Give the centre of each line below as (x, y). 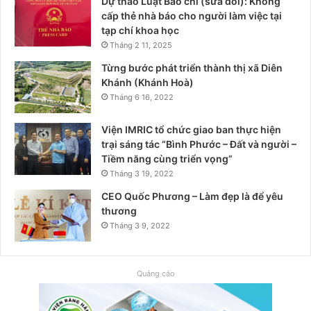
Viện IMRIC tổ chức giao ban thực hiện (191, 129)
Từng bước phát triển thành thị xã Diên (192, 67)
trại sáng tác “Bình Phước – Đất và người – (199, 144)
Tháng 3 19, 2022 (142, 173)
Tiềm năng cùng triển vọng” (167, 158)
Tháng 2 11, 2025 (141, 45)
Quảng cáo (155, 273)
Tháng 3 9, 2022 (140, 225)
